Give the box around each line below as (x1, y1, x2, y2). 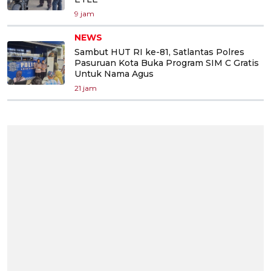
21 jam (74, 83, 97, 93)
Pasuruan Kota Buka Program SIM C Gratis (74, 57, 259, 68)
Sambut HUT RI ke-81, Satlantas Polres (74, 46, 244, 57)
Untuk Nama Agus (74, 68, 154, 79)
